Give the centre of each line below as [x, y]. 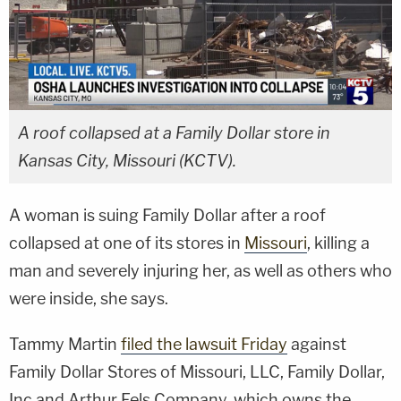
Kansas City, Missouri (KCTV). [127, 160]
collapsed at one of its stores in [127, 243]
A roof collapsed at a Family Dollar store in [174, 132]
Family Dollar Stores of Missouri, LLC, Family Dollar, [197, 371]
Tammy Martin [65, 344]
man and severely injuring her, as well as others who [200, 270]
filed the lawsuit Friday [204, 344]
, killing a [338, 243]
